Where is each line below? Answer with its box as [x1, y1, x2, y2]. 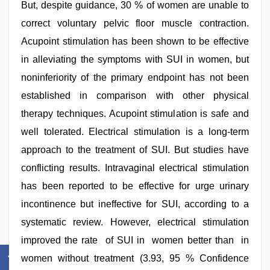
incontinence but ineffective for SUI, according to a [21, 199, 249, 209]
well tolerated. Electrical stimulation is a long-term [21, 127, 249, 137]
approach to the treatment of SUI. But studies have [21, 145, 249, 155]
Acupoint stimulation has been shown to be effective [21, 36, 249, 46]
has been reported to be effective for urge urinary [21, 181, 249, 191]
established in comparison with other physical [21, 90, 249, 101]
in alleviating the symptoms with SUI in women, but [21, 54, 249, 64]
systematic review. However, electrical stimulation [21, 217, 249, 227]
